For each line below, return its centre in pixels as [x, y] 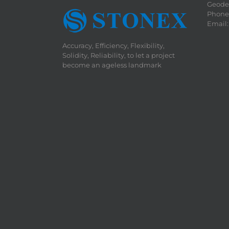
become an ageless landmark [112, 65]
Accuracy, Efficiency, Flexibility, [113, 46]
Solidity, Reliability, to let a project [119, 55]
